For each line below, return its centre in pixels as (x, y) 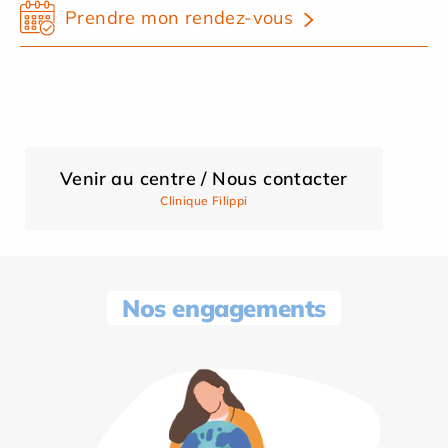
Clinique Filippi (204, 200)
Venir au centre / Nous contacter (204, 178)
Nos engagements (224, 307)
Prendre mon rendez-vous (179, 18)
